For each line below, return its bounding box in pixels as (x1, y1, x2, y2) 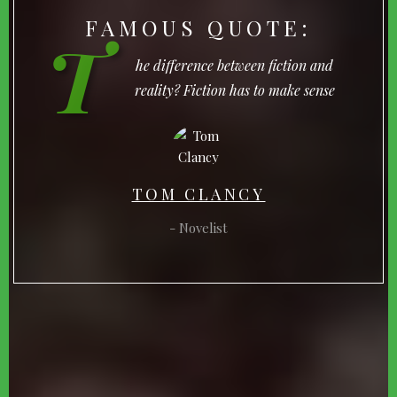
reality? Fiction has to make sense (134, 81, 335, 100)
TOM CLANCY (131, 183, 266, 206)
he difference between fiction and (136, 56, 333, 75)
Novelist (179, 219, 228, 237)
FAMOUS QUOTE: (85, 13, 312, 43)
